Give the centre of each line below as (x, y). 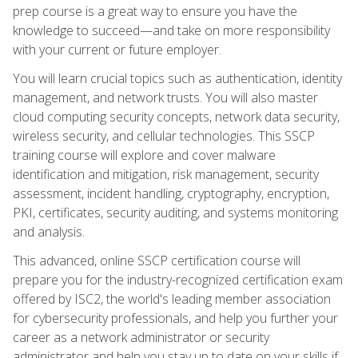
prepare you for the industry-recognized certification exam (178, 279)
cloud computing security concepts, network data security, (176, 116)
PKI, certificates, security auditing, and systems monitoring (175, 212)
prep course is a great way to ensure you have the (155, 11)
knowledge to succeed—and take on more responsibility (171, 30)
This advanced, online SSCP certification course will (157, 260)
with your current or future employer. (117, 49)
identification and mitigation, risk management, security (166, 174)
